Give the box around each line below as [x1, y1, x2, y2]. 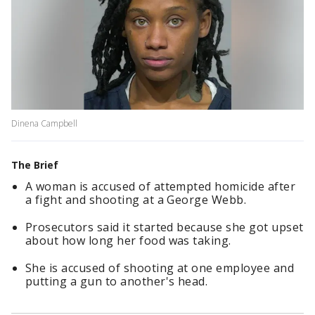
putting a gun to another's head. [25, 274, 208, 290]
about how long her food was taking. [25, 233, 231, 249]
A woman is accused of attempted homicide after [25, 179, 296, 195]
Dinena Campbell [11, 117, 77, 130]
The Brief [11, 158, 58, 172]
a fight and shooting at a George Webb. [25, 192, 247, 208]
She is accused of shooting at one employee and [25, 260, 295, 276]
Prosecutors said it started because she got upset [25, 219, 304, 236]
